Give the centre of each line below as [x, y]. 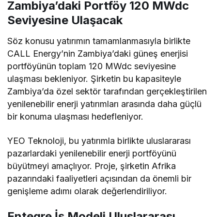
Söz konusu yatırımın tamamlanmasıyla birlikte [99, 41]
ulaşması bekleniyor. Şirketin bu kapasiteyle [94, 78]
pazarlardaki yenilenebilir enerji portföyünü [92, 153]
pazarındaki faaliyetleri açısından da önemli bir [100, 178]
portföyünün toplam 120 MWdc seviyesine [92, 66]
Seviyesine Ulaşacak [65, 20]
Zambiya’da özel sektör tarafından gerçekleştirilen [107, 91]
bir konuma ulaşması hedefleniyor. [76, 116]
